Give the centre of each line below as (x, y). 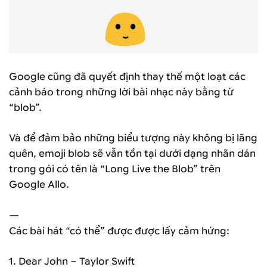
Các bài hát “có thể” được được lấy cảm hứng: (119, 231)
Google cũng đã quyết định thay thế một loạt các (127, 76)
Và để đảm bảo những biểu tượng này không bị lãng (133, 138)
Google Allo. (39, 185)
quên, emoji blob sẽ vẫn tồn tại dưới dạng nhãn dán (132, 154)
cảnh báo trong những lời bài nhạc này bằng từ (121, 92)
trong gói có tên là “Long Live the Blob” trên (115, 169)
